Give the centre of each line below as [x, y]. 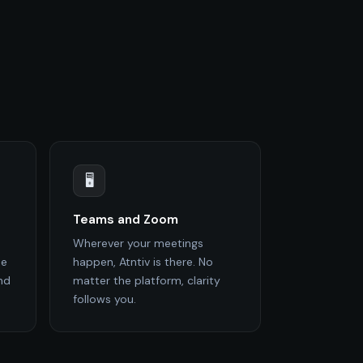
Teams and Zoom [126, 219]
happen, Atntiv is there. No [143, 261]
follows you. [105, 299]
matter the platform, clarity [147, 280]
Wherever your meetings [138, 243]
